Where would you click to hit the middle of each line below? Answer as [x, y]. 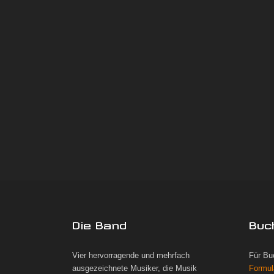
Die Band [99, 223]
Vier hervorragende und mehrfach [131, 256]
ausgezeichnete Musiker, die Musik [135, 268]
